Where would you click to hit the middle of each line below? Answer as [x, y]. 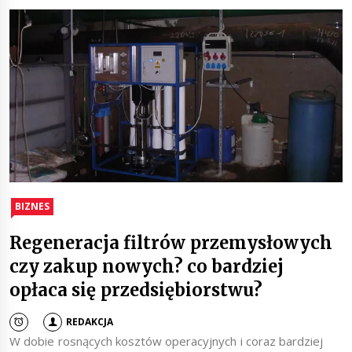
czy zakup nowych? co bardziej [147, 267]
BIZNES [32, 207]
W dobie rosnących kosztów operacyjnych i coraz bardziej [167, 341]
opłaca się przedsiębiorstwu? [136, 290]
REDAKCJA [90, 321]
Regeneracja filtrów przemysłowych [171, 243]
